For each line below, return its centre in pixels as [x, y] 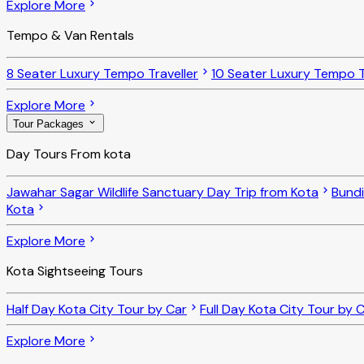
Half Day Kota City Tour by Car [97, 309]
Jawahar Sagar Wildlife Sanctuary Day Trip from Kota [162, 192]
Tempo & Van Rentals [70, 36]
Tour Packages [50, 123]
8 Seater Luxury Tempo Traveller [102, 74]
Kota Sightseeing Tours [75, 271]
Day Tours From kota [69, 154]
